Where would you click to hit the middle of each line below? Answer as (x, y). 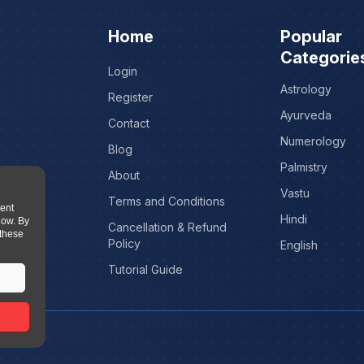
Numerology (314, 141)
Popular (312, 37)
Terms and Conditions (166, 201)
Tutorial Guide (145, 269)
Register (130, 97)
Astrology (306, 89)
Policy (124, 243)
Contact (128, 123)
